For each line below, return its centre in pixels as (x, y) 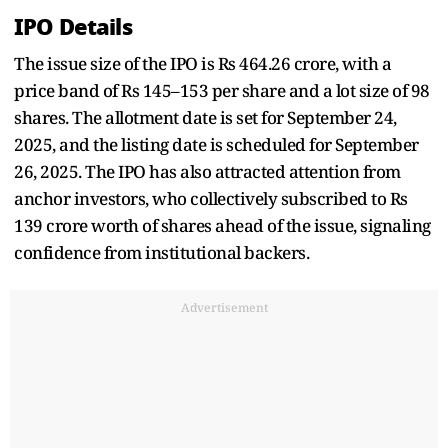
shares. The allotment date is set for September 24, (205, 117)
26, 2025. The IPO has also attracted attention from (207, 171)
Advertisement (224, 307)
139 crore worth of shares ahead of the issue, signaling (222, 225)
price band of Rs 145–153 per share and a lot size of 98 (222, 90)
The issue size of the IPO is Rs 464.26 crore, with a (202, 63)
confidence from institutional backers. (163, 252)
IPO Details (73, 26)
